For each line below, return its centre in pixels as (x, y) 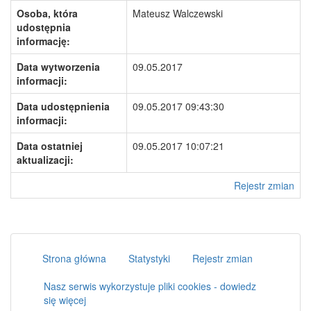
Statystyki (149, 258)
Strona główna (74, 258)
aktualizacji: (45, 160)
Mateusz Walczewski (178, 13)
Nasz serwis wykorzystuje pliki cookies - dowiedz (150, 286)
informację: (43, 41)
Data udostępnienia (63, 106)
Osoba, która (47, 13)
